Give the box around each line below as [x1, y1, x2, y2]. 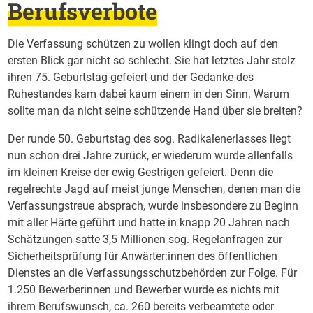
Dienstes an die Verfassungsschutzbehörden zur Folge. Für [8, 266, 298, 279]
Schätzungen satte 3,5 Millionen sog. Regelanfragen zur [8, 233, 283, 246]
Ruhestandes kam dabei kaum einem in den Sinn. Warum [8, 87, 290, 101]
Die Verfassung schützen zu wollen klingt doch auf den [8, 37, 279, 50]
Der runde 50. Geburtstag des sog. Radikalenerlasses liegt [8, 132, 291, 145]
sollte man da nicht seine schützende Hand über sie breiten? [8, 104, 303, 117]
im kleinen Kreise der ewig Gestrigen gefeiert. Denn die [8, 166, 274, 179]
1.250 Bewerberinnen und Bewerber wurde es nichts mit [8, 283, 280, 296]
